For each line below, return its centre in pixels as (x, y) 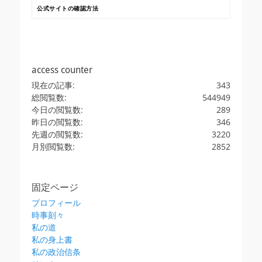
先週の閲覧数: (57, 134)
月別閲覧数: (53, 146)
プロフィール (56, 203)
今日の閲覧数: (57, 110)
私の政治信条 (56, 252)
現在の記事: (53, 85)
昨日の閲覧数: (57, 122)
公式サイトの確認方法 (68, 8)
